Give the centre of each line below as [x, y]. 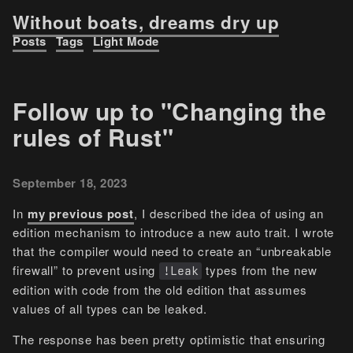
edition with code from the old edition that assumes [160, 290]
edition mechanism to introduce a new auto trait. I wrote [174, 232]
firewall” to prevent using [86, 270]
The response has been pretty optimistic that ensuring [169, 339]
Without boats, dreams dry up [146, 22]
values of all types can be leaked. [110, 308]
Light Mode [126, 41]
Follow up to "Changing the [169, 111]
